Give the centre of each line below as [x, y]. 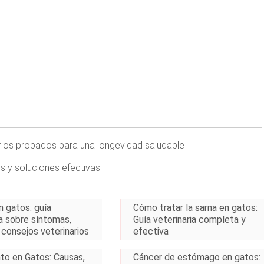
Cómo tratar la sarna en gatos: [196, 208]
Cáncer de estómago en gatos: [197, 257]
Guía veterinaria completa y [190, 220]
